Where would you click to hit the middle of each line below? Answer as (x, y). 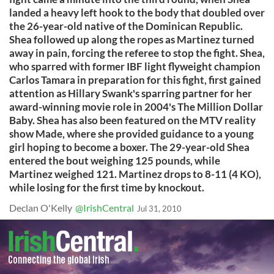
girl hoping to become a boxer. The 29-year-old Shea (129, 147)
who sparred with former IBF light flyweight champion (135, 66)
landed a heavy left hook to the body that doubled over (137, 13)
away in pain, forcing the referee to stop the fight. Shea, (137, 53)
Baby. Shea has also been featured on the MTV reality (132, 120)
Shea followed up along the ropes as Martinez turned (132, 39)
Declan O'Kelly (41, 208)
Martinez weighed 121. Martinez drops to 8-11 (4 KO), (135, 174)
